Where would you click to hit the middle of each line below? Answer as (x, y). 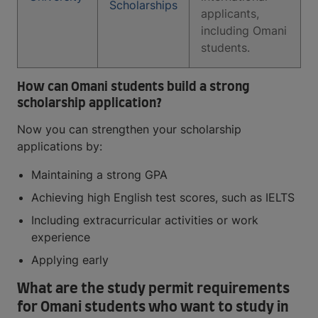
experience (61, 237)
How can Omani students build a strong (133, 88)
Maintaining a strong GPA (99, 175)
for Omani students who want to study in (153, 308)
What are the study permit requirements (153, 289)
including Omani (244, 31)
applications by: (60, 147)
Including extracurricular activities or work (145, 220)
